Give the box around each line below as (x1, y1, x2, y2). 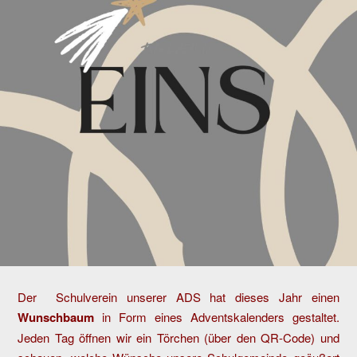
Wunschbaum (18, 308, 95, 326)
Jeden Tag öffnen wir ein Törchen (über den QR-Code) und (18, 328, 339, 346)
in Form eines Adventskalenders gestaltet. (94, 308, 339, 325)
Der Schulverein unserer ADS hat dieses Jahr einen (18, 288, 339, 305)
